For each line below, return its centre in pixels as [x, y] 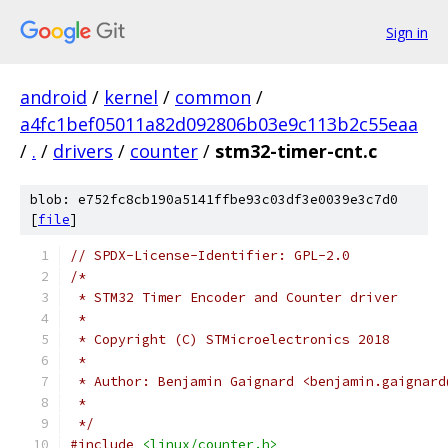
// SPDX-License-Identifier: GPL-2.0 [210, 255]
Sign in [407, 32]
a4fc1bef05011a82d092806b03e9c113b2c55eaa [219, 124]
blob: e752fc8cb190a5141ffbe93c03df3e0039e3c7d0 [214, 199]
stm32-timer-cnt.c [296, 151]
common [213, 97]
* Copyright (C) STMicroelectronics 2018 [230, 339]
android [53, 97]
